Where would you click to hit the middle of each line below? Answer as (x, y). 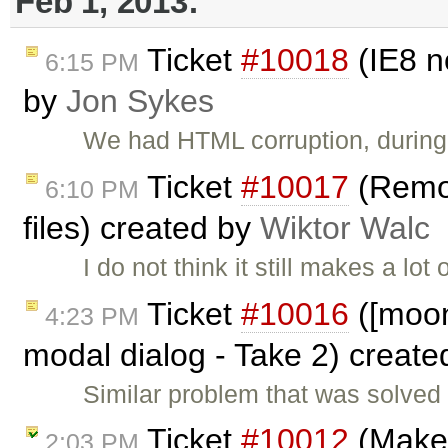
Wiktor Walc (345, 227)
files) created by (141, 227)
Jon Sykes (140, 100)
